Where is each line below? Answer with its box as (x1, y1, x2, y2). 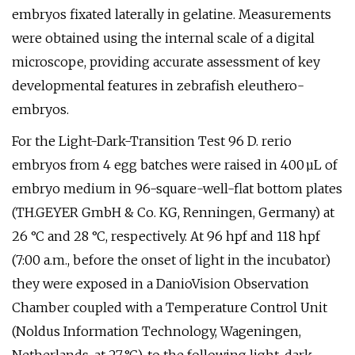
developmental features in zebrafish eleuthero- (12, 78, 304, 94)
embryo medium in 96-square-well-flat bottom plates (12, 181, 342, 197)
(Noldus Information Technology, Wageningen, (12, 323, 301, 339)
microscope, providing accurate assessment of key (12, 54, 320, 70)
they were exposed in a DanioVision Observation (12, 276, 309, 292)
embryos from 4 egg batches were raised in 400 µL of (12, 157, 338, 173)
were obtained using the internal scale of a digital (12, 30, 315, 46)
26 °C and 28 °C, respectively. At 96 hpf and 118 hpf (12, 228, 320, 244)
